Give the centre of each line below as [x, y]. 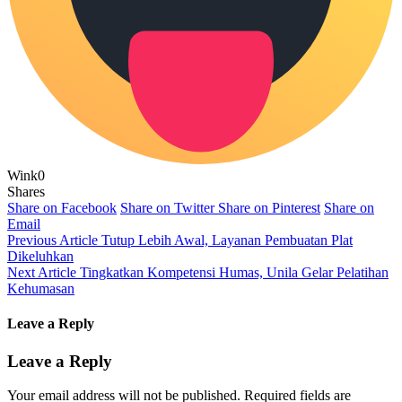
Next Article [42, 273]
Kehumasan [41, 289]
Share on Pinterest [269, 208]
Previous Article [52, 240]
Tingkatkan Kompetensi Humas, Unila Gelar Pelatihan [234, 273]
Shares [26, 192]
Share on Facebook [62, 208]
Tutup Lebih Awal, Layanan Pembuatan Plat [227, 240]
